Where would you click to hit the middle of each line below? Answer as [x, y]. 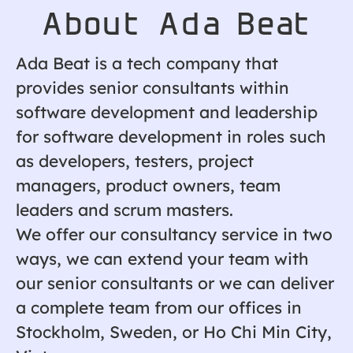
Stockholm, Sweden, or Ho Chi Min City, [174, 332]
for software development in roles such [171, 136]
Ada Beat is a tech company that [147, 63]
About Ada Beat [176, 20]
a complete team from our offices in [159, 307]
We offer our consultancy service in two [174, 234]
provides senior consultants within [152, 87]
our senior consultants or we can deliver [175, 283]
